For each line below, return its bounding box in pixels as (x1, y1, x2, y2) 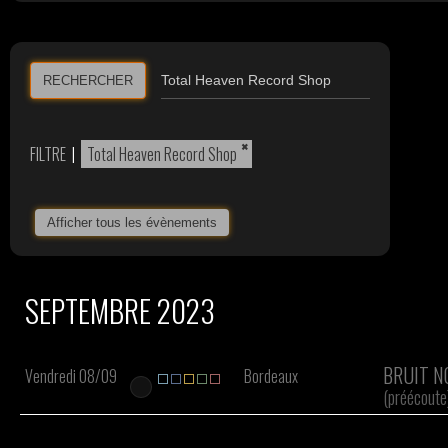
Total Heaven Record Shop (87, 142, 237, 166)
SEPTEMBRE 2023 (25, 288, 215, 333)
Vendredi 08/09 (25, 364, 117, 388)
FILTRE (30, 142, 69, 166)
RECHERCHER (43, 73, 133, 88)
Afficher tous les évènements (47, 215, 217, 230)
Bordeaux (244, 364, 298, 388)
